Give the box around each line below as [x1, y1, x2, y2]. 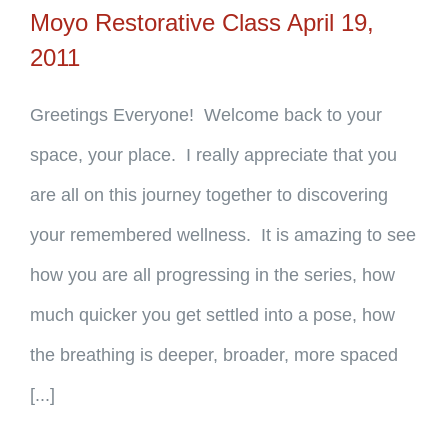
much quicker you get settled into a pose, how [30, 305, 395, 325]
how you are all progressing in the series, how [30, 265, 395, 285]
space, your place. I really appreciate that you [30, 145, 397, 165]
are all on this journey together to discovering [30, 185, 388, 205]
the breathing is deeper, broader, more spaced [30, 345, 398, 365]
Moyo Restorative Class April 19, [30, 9, 374, 36]
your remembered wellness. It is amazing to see [30, 225, 416, 245]
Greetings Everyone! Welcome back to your [30, 105, 382, 125]
